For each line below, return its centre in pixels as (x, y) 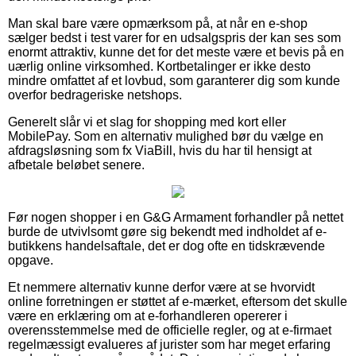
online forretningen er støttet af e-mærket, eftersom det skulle (178, 301)
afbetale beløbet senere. (76, 164)
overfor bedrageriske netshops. (95, 95)
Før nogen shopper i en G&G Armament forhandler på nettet (176, 217)
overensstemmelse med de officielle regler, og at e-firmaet (170, 330)
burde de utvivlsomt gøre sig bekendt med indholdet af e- (167, 231)
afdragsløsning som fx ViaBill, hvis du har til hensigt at (160, 150)
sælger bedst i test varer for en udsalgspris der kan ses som (174, 37)
